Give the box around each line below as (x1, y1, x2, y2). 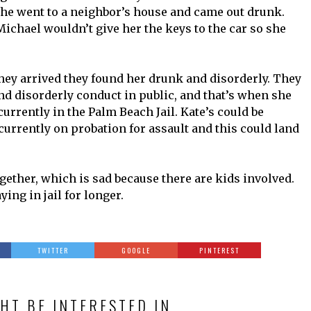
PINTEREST (199, 245, 240, 256)
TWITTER (37, 245, 69, 256)
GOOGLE (121, 245, 151, 256)
